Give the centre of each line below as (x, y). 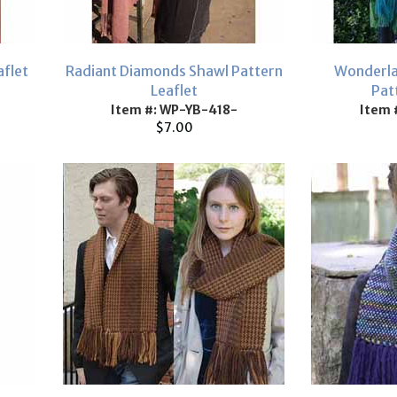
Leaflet (174, 90)
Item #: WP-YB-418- (174, 110)
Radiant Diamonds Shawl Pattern (174, 71)
